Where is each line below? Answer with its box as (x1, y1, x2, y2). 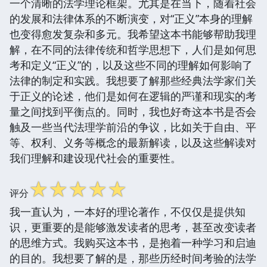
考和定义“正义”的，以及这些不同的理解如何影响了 (10, 57, 253, 72)
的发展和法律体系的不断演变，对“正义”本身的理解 (10, 11, 253, 26)
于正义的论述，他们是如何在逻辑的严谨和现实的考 (10, 88, 256, 103)
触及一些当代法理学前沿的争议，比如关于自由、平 (10, 119, 256, 134)
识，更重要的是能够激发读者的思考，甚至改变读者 (10, 219, 256, 234)
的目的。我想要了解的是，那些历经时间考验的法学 (10, 250, 256, 265)
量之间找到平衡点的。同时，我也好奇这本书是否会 (10, 104, 256, 119)
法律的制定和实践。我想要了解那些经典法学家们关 (10, 73, 256, 88)
